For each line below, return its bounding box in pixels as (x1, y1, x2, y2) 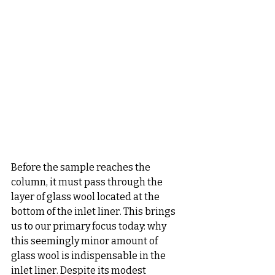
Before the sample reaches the (11, 161, 152, 174)
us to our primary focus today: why (11, 220, 168, 233)
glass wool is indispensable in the (11, 250, 168, 262)
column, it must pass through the (11, 176, 165, 188)
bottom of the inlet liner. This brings (11, 206, 177, 218)
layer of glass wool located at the (11, 191, 161, 203)
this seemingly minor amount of (11, 235, 160, 247)
